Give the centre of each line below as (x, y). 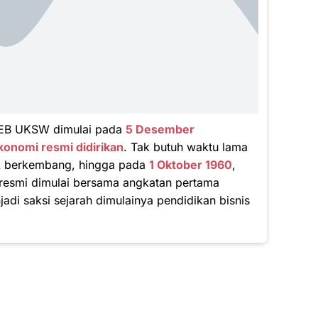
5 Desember (160, 129)
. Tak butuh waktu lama (186, 147)
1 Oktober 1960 (191, 164)
